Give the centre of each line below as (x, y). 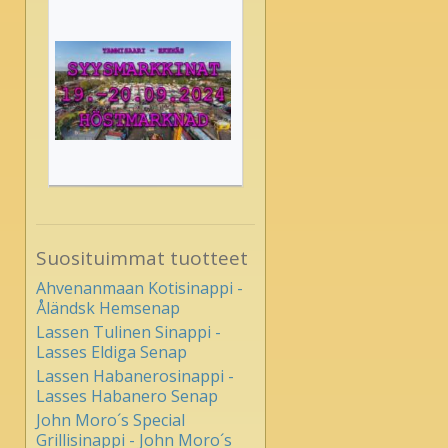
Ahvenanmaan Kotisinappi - (139, 288)
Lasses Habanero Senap (127, 396)
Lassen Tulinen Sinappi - (128, 332)
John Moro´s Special (110, 420)
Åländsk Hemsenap (108, 308)
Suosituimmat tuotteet (142, 257)
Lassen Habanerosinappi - (135, 376)
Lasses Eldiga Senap (111, 352)
